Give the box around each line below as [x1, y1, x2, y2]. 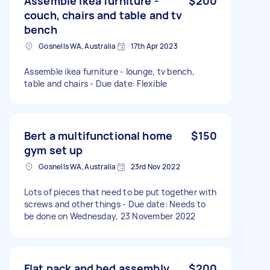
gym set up [24, 142, 83, 157]
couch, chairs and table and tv [24, 7, 183, 22]
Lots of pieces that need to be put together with [24, 186, 216, 198]
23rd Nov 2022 [130, 161, 180, 172]
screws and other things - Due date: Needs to [24, 198, 206, 210]
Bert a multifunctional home [24, 128, 173, 143]
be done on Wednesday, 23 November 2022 [24, 210, 196, 222]
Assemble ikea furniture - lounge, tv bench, [24, 65, 195, 77]
